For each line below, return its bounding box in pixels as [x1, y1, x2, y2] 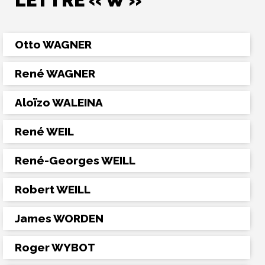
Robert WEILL [15, 183, 91, 196]
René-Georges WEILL [15, 154, 135, 167]
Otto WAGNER [15, 38, 92, 51]
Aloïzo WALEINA [15, 96, 103, 109]
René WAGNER [15, 67, 95, 80]
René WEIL [15, 125, 74, 138]
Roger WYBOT [15, 241, 95, 254]
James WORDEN [15, 212, 104, 225]
